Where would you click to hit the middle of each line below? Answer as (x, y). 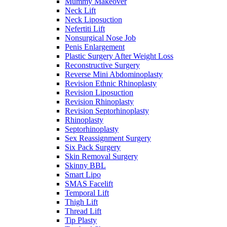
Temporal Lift (87, 193)
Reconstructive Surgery (102, 65)
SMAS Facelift (89, 183)
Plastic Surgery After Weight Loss (119, 56)
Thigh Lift (81, 202)
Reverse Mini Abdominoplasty (114, 74)
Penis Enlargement (95, 47)
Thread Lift (83, 211)
